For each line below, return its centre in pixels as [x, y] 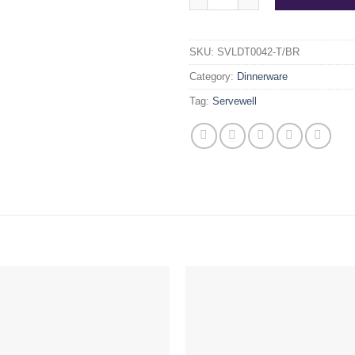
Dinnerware [262, 76]
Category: [213, 76]
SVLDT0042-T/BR [258, 52]
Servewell [235, 101]
